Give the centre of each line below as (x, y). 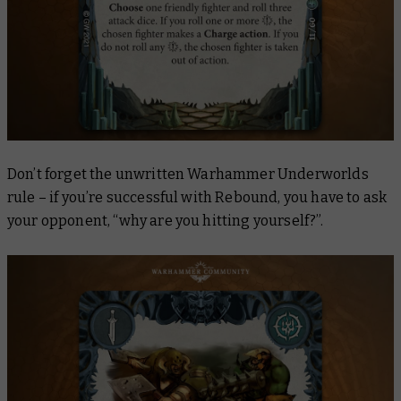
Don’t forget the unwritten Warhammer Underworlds (188, 174)
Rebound (247, 197)
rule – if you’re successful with (111, 197)
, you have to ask (333, 197)
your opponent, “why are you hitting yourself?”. (166, 220)
